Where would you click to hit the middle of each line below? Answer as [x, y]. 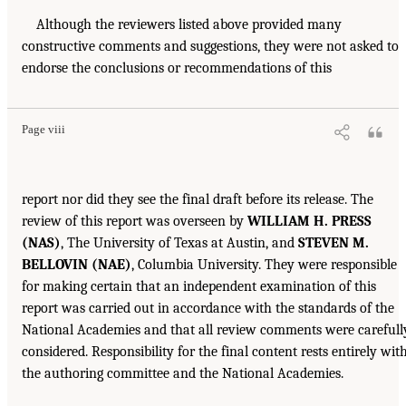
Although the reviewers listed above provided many [189, 24]
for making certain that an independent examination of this [199, 286]
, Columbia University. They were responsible [264, 264]
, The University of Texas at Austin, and [179, 242]
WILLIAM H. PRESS [309, 221]
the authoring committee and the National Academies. [183, 373]
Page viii [43, 129]
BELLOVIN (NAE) [77, 264]
